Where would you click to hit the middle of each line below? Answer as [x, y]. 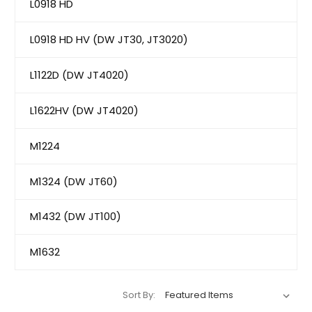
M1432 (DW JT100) [76, 217]
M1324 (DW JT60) [74, 181]
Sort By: [139, 295]
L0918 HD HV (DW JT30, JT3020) [109, 39]
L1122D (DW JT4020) [79, 75]
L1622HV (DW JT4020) [84, 110]
